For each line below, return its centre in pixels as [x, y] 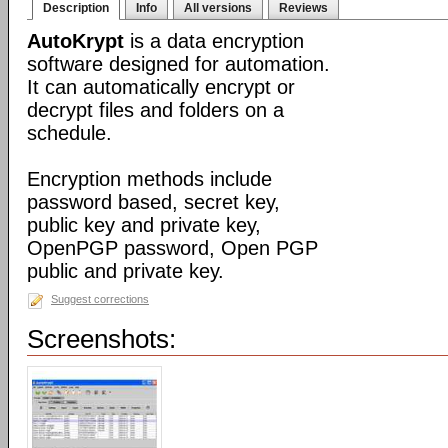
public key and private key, [144, 225]
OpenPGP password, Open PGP [172, 248]
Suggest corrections [100, 299]
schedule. [69, 133]
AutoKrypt [75, 41]
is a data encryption [214, 41]
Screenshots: [101, 339]
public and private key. [125, 271]
